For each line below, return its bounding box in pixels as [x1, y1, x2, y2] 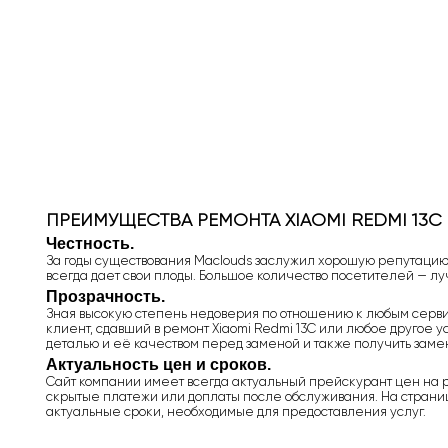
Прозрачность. [46, 288, 165, 305]
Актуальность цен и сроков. [46, 356, 271, 373]
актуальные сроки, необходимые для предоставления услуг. [46, 404, 426, 419]
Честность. [46, 235, 134, 252]
